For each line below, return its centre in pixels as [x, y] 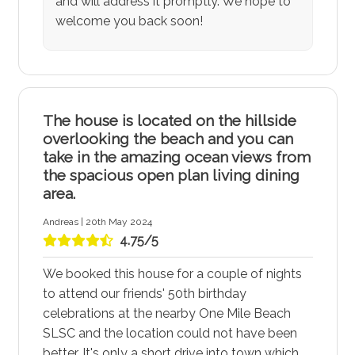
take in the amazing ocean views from [176, 157]
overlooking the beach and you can [168, 139]
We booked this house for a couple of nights [172, 274]
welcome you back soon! [129, 21]
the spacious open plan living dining [171, 176]
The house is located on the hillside [169, 121]
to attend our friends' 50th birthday [144, 294]
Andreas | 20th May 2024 [97, 222]
